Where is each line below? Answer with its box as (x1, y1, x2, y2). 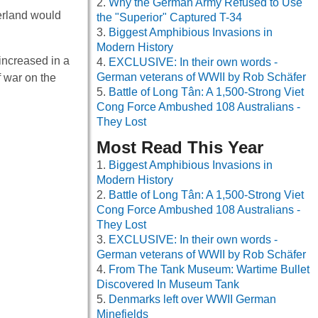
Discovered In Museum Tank (97, 278, 239, 291)
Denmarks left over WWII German (109, 293, 276, 306)
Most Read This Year (97, 138, 263, 158)
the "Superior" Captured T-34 (97, 11, 242, 24)
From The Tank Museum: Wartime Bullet (109, 263, 309, 276)
